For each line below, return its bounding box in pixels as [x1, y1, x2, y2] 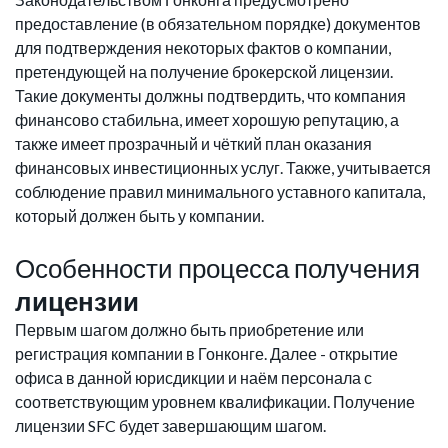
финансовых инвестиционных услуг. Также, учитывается [15, 158, 431, 178]
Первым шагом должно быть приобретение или [15, 320, 364, 340]
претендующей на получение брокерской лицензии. [15, 62, 393, 82]
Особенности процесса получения [15, 252, 420, 285]
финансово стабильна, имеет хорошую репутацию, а [15, 110, 399, 130]
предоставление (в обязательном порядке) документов [15, 14, 421, 34]
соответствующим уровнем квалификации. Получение [15, 392, 415, 412]
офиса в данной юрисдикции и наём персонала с [15, 368, 372, 388]
